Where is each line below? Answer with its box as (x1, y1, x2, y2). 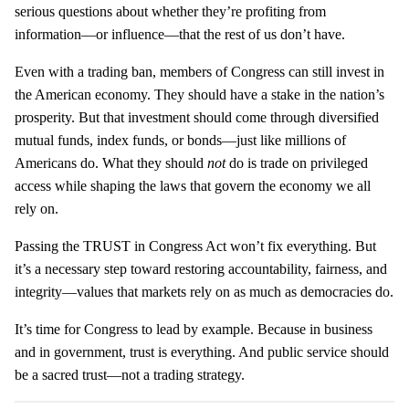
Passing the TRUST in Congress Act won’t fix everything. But (15, 237, 376, 254)
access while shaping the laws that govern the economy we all (15, 177, 371, 194)
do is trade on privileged (225, 154, 368, 171)
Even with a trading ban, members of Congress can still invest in (15, 63, 384, 79)
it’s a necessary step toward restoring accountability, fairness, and (15, 260, 387, 277)
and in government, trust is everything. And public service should (15, 343, 389, 360)
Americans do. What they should (15, 154, 207, 171)
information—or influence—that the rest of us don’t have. (15, 26, 345, 42)
